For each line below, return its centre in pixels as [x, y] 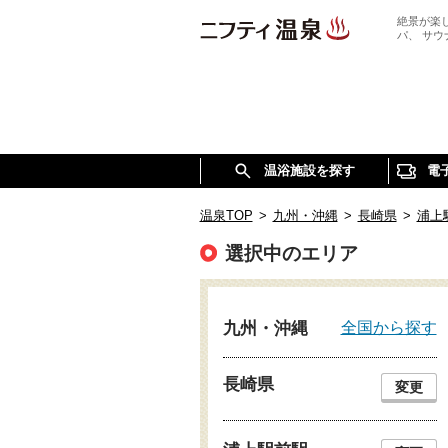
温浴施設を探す [309, 170]
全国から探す [388, 327]
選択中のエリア [291, 253]
